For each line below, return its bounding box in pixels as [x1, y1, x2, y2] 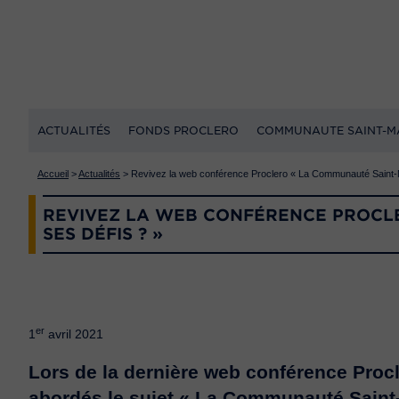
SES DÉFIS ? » [43, 224, 163, 243]
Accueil [37, 167, 69, 179]
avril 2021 [45, 326, 103, 341]
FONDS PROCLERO [128, 123, 239, 137]
